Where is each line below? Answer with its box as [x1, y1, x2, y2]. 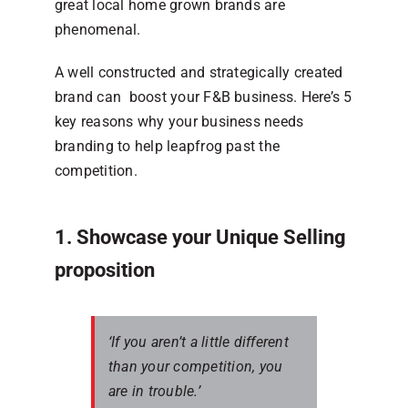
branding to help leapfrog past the [55, 137, 280, 155]
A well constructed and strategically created [55, 63, 343, 81]
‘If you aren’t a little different [108, 332, 289, 351]
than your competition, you [108, 357, 283, 375]
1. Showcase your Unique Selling [55, 225, 346, 249]
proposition [55, 258, 155, 281]
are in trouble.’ [108, 382, 200, 400]
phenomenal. [55, 20, 141, 38]
